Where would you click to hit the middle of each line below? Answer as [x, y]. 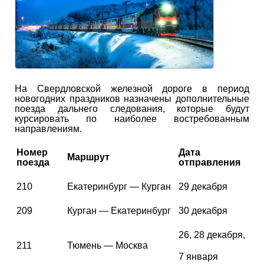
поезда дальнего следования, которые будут [132, 108]
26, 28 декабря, [212, 235]
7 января [198, 256]
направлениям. [48, 128]
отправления [209, 162]
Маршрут [88, 157]
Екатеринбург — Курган [119, 186]
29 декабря [203, 186]
